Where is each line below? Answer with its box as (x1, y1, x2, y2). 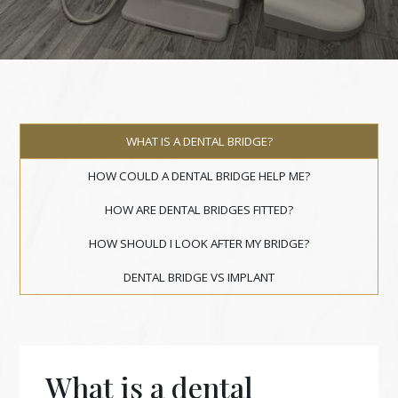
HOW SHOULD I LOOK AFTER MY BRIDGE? (89, 235, 309, 251)
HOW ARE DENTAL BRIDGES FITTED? (105, 201, 293, 218)
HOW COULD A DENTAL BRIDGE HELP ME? (88, 167, 310, 184)
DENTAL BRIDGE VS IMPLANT (123, 268, 275, 285)
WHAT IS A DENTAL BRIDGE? (125, 132, 273, 149)
